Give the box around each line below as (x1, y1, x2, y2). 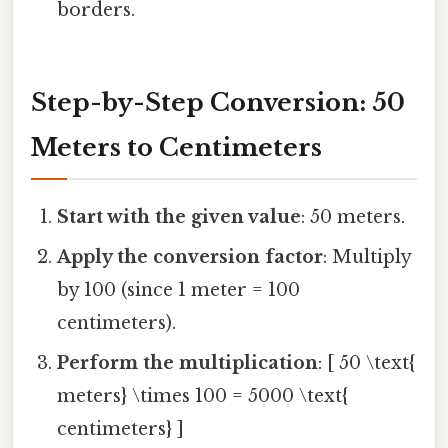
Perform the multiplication (57, 352, 319, 375)
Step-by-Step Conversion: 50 (31, 88, 405, 118)
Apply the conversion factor (57, 246, 324, 269)
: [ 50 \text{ (318, 352, 416, 375)
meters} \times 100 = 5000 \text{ (57, 385, 349, 408)
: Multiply (323, 246, 412, 269)
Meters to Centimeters (31, 133, 322, 163)
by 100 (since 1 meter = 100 (57, 279, 301, 302)
